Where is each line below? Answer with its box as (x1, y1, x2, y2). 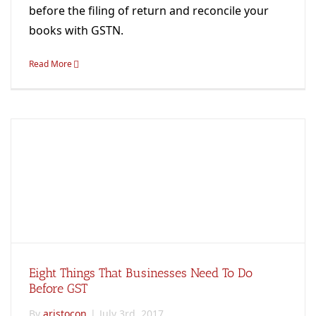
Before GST (29, 280, 87, 296)
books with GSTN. (29, 22, 123, 38)
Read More (29, 57, 72, 70)
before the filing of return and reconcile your (29, 2, 269, 18)
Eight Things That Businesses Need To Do (29, 265, 253, 281)
